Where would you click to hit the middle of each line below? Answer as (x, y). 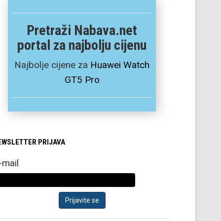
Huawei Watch (120, 65)
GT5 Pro (82, 79)
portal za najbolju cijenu (82, 45)
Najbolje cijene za (52, 65)
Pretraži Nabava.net (82, 30)
